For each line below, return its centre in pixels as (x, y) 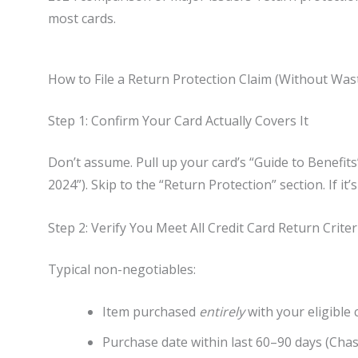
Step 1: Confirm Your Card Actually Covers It (178, 121)
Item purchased (151, 312)
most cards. (82, 19)
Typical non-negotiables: (122, 269)
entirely (222, 312)
